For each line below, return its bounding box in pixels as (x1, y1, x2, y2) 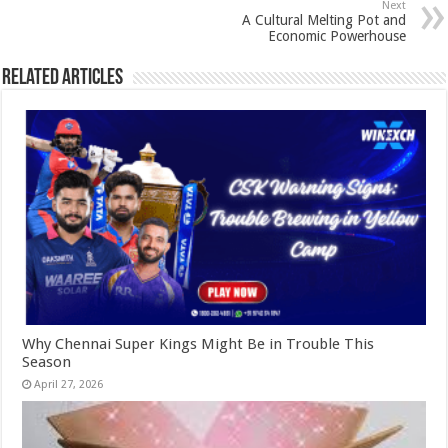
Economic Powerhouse (267, 28, 406, 45)
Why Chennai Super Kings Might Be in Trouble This (22, 334, 375, 353)
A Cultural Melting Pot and (241, 12, 406, 29)
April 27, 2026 (34, 377, 104, 391)
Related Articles (2, 67, 124, 91)
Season (22, 352, 72, 371)
